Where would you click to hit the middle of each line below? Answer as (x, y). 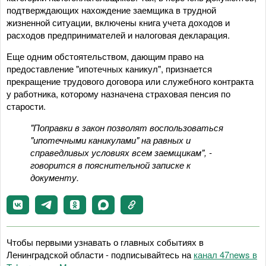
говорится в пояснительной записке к (110, 164)
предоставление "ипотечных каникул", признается (109, 68)
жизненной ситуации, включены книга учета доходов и (118, 22)
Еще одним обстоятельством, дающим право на (105, 56)
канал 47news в (225, 254)
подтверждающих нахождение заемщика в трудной (111, 9)
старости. (26, 106)
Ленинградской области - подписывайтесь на (100, 254)
